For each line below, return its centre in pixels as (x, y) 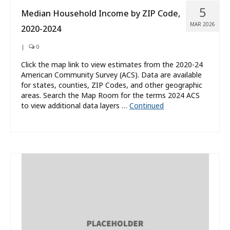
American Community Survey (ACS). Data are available (111, 74)
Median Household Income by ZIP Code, (101, 13)
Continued (147, 105)
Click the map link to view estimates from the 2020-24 (112, 64)
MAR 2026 (203, 24)
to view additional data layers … (75, 105)
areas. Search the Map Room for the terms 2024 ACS (110, 95)
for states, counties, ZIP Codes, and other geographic (112, 85)
